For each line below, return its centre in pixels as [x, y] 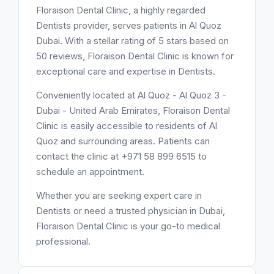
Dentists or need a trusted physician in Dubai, [131, 211]
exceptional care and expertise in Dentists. [126, 71]
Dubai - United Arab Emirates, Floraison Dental [133, 110]
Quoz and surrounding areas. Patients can [123, 141]
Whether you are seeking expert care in [119, 195]
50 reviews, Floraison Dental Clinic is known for [135, 56]
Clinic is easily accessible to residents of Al [127, 126]
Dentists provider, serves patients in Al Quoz [129, 25]
